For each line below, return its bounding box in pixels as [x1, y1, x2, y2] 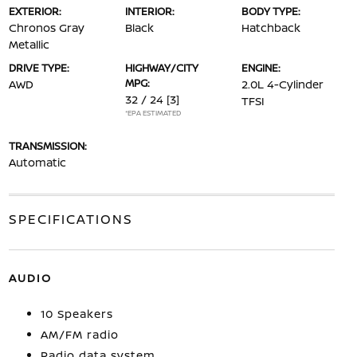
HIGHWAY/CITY [124, 60, 198, 75]
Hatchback [241, 19, 301, 35]
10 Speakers [40, 305, 113, 321]
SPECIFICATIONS [8, 210, 133, 228]
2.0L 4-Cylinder [241, 76, 324, 92]
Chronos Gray [8, 19, 84, 35]
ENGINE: [241, 60, 281, 75]
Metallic [8, 36, 49, 52]
